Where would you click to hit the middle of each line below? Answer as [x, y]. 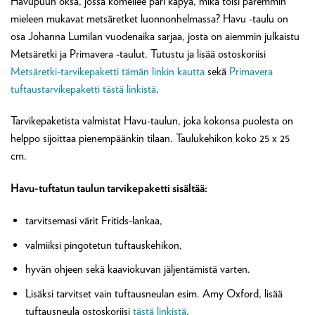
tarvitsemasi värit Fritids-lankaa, [94, 220]
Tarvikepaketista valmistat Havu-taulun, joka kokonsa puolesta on [152, 121]
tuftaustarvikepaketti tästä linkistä [83, 89]
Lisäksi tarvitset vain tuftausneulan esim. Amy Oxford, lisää [154, 293]
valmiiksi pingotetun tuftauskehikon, [103, 245]
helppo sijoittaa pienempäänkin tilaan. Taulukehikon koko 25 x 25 [150, 139]
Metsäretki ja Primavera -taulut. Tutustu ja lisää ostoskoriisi [138, 53]
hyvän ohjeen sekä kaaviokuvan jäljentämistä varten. [137, 269]
